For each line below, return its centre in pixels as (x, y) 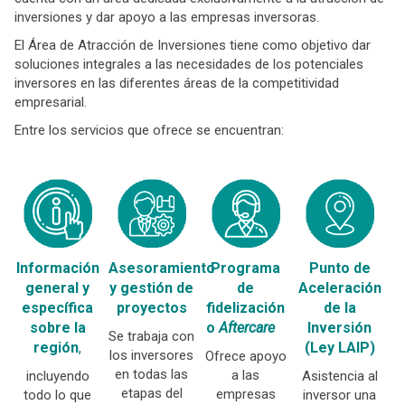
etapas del (151, 393)
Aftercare (252, 328)
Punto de (339, 268)
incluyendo (57, 376)
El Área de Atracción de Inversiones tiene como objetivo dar (193, 45)
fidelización (246, 308)
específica (58, 308)
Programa (246, 268)
